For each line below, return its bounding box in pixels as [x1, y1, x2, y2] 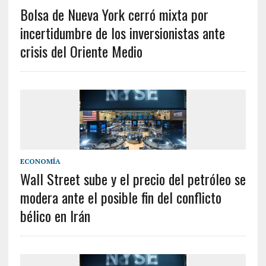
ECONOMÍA [20, 157, 61, 166]
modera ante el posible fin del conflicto [20, 186, 221, 208]
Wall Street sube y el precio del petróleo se [20, 168, 246, 190]
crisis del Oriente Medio [20, 40, 142, 62]
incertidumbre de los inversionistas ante [20, 22, 225, 43]
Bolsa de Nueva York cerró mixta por [20, 4, 208, 25]
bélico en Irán [20, 205, 90, 227]
